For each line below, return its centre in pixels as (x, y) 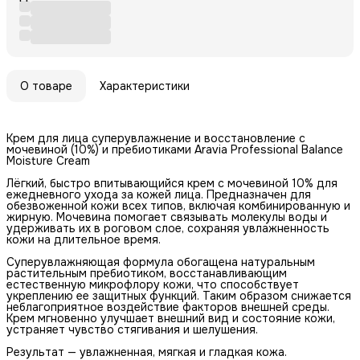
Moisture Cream (48, 160)
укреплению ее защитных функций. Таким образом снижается (179, 295)
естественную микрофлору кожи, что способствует (153, 284)
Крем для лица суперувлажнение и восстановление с (156, 138)
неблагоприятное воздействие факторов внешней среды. (168, 307)
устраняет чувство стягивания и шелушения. (132, 329)
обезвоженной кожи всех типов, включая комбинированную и (178, 205)
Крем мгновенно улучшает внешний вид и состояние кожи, (171, 318)
